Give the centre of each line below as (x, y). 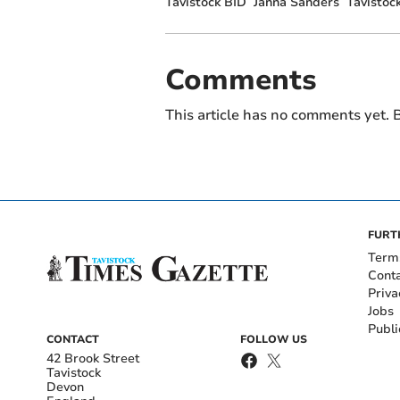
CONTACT (73, 339)
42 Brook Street (93, 358)
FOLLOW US (274, 339)
